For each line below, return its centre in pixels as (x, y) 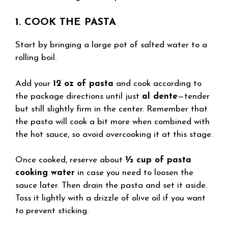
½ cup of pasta (158, 160)
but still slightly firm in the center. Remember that (111, 109)
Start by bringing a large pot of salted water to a (111, 45)
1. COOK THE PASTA (66, 22)
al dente (160, 96)
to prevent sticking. (52, 211)
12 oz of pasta (83, 83)
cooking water (45, 173)
